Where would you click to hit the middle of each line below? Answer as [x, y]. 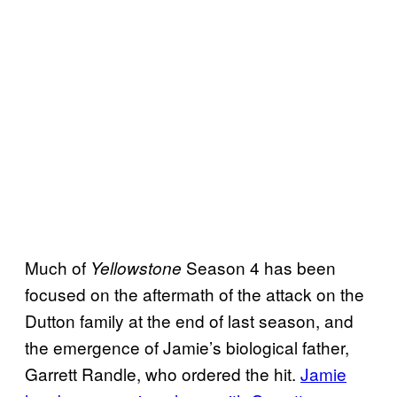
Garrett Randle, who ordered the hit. [163, 373]
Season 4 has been [259, 267]
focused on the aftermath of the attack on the [195, 293]
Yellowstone [136, 267]
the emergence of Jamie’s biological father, [187, 346]
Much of [58, 267]
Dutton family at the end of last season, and [189, 320]
